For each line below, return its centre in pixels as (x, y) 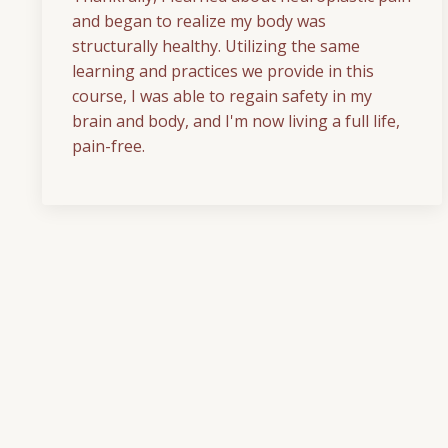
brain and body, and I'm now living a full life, (236, 121)
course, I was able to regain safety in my (222, 96)
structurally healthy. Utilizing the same (216, 46)
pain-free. (108, 146)
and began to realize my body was (199, 21)
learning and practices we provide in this (223, 71)
